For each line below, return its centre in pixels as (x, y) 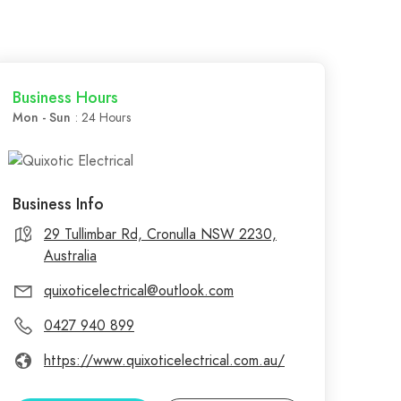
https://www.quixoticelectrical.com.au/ (164, 361)
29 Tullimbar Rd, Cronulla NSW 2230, (160, 235)
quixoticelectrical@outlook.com (139, 291)
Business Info (58, 204)
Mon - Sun (42, 118)
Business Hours (65, 97)
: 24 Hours (103, 118)
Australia (70, 256)
